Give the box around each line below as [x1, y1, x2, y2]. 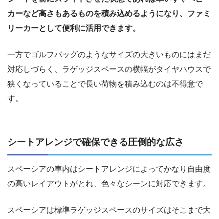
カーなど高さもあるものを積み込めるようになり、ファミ [7, 9, 211, 18]
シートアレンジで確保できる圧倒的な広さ [7, 136, 184, 147]
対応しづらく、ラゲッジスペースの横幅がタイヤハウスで [7, 65, 211, 73]
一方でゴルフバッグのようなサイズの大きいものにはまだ [7, 50, 211, 59]
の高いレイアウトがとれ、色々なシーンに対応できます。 [7, 179, 211, 188]
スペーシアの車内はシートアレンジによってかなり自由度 [7, 164, 211, 173]
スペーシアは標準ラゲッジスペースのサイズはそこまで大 [7, 205, 211, 214]
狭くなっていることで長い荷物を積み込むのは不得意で [7, 79, 203, 88]
